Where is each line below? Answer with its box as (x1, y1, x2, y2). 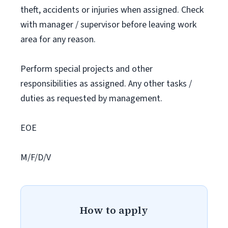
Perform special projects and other (20, 63, 153, 75)
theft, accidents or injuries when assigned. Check (20, 4, 204, 16)
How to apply (80, 203, 148, 217)
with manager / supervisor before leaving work (20, 18, 196, 31)
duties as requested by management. (20, 92, 162, 105)
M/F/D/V (20, 151, 51, 164)
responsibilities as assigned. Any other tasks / (20, 77, 192, 90)
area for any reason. (20, 33, 96, 46)
